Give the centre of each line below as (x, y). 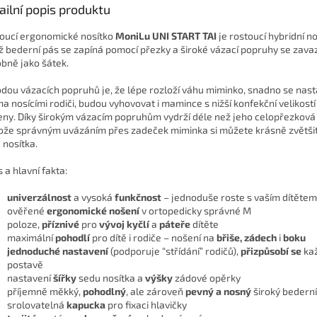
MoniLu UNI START (158, 36)
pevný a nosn (215, 292)
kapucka (86, 305)
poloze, (23, 224)
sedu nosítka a (111, 278)
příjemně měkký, (44, 292)
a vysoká (93, 197)
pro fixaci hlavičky (147, 305)
